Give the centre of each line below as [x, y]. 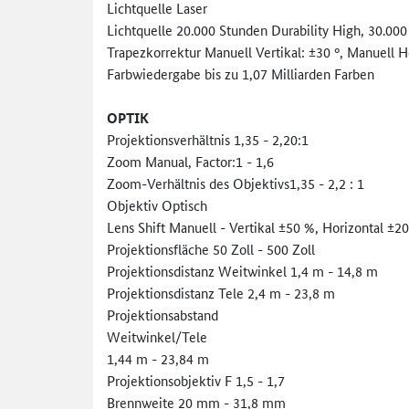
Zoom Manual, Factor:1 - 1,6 [190, 161]
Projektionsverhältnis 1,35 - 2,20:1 [208, 139]
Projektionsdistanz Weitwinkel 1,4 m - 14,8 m [242, 270]
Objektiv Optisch [157, 204]
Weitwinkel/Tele [157, 336]
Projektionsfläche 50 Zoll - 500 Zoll [211, 248]
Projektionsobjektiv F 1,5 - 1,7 [196, 380]
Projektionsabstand [163, 314]
